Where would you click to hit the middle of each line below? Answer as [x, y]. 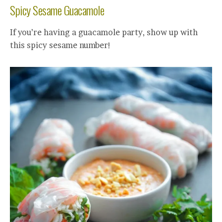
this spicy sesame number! [60, 45]
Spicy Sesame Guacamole [58, 10]
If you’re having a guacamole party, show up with [104, 32]
